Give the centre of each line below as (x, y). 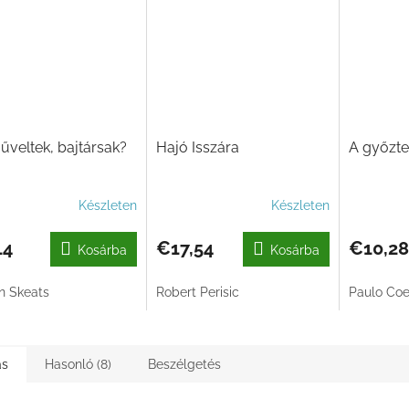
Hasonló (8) (78, 365)
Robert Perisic (197, 293)
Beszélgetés (184, 365)
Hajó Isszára (197, 148)
